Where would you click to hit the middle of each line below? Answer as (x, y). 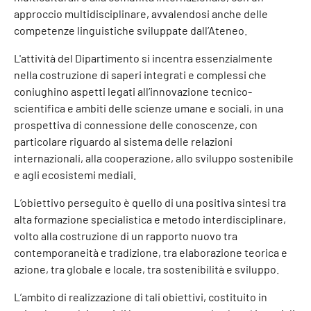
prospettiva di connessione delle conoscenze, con (136, 125)
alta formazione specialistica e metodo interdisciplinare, (150, 219)
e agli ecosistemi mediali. (75, 175)
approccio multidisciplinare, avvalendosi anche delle (141, 14)
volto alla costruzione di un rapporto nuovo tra (126, 236)
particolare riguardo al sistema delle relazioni (123, 141)
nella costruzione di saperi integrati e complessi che (140, 75)
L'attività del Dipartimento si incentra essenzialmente (143, 58)
